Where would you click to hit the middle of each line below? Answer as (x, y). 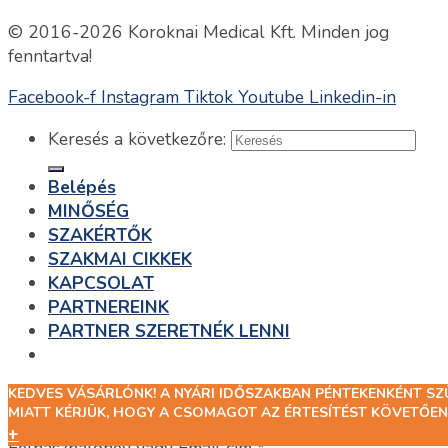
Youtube (271, 97)
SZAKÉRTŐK (100, 234)
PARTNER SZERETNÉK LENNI (169, 330)
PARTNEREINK (108, 306)
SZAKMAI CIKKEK (120, 258)
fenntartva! (50, 55)
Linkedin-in (352, 97)
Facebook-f (52, 97)
